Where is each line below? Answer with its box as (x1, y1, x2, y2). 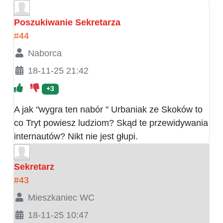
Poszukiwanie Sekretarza (14, 17, 120, 28)
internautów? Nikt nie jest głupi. (14, 131, 138, 142)
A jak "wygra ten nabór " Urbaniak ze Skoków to (14, 105, 203, 115)
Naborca (27, 48, 62, 59)
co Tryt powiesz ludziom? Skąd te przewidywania (14, 118, 208, 128)
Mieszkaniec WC (27, 193, 95, 203)
